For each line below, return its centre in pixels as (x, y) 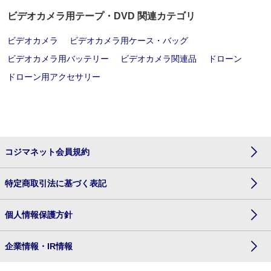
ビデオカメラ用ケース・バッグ (129, 40)
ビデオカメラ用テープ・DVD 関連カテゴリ (101, 16)
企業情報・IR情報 (39, 246)
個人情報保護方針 (39, 214)
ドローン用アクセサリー (54, 77)
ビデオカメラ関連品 (159, 58)
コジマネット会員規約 (47, 152)
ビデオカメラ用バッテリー (58, 58)
